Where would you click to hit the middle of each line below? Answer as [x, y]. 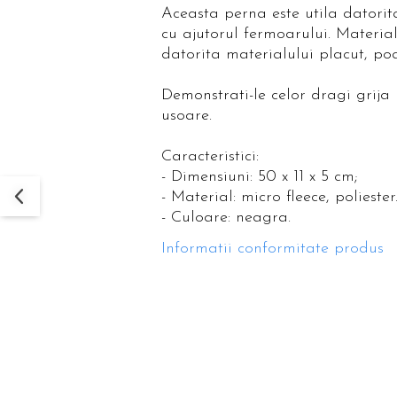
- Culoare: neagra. [226, 217]
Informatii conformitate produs [272, 248]
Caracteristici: [210, 156]
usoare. [187, 115]
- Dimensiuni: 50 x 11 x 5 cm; [260, 176]
